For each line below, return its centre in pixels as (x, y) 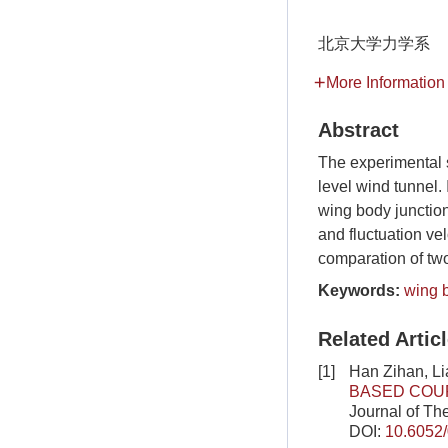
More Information (385, 82)
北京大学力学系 (374, 43)
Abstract (358, 130)
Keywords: (359, 290)
